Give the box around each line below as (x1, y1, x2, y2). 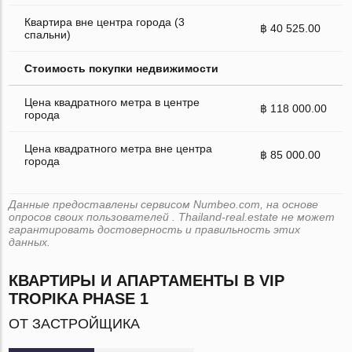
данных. (9, 235, 51, 248)
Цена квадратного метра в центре (24, 95, 200, 108)
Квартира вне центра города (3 (24, 15, 185, 28)
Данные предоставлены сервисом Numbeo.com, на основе (9, 197, 319, 211)
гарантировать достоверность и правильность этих (9, 222, 301, 236)
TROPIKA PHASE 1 (9, 289, 149, 307)
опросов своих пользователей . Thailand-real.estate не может (9, 210, 335, 223)
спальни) (24, 27, 71, 41)
